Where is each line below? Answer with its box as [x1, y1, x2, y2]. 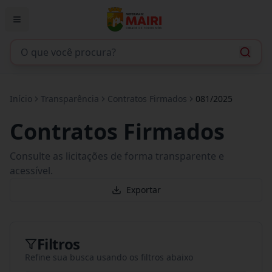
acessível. [10, 164, 53, 177]
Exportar [126, 184, 161, 195]
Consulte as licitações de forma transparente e [10, 149, 224, 163]
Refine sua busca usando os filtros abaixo [25, 251, 193, 263]
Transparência [41, 93, 99, 104]
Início [10, 93, 32, 104]
